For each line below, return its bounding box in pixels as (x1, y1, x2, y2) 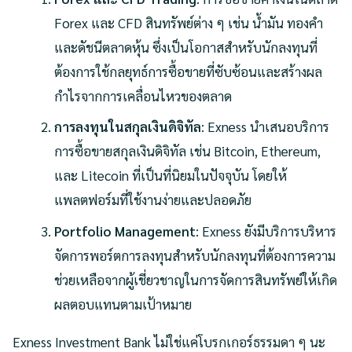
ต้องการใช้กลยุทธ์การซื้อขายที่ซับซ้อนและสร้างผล (54, 62, 323, 80)
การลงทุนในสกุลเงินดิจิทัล (54, 118, 202, 136)
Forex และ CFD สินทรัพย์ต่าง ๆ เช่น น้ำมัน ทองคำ (54, 13, 324, 31)
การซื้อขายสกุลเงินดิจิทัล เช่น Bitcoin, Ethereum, (54, 142, 321, 160)
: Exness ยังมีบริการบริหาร (196, 222, 337, 240)
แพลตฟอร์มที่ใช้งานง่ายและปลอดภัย (54, 191, 252, 209)
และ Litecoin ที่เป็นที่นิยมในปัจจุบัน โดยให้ (54, 167, 288, 185)
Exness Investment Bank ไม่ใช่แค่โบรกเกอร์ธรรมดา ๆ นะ (13, 332, 325, 350)
